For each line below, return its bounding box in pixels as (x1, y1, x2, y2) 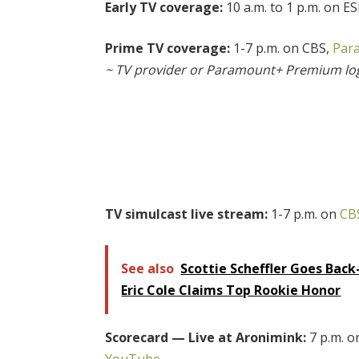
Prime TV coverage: (105, 39, 231, 58)
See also (121, 259, 175, 277)
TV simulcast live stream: (105, 205, 268, 223)
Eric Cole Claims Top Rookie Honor (121, 280, 341, 299)
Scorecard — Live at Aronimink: (105, 328, 310, 346)
